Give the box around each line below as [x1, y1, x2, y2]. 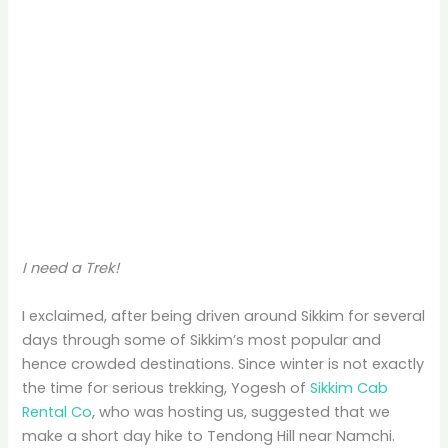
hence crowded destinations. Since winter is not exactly [22, 353, 425, 374]
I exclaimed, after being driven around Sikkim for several [22, 305, 426, 326]
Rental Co [22, 401, 93, 422]
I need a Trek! [22, 258, 120, 279]
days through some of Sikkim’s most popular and [22, 329, 382, 350]
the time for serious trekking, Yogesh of [22, 377, 311, 398]
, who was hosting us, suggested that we [92, 401, 391, 422]
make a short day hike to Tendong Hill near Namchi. [22, 425, 396, 446]
